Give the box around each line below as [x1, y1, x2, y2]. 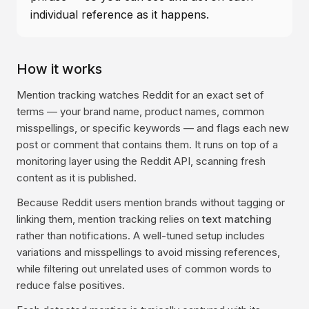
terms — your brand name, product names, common [17, 105, 264, 118]
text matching [202, 212, 272, 226]
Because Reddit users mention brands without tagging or [17, 196, 285, 209]
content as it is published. [17, 171, 137, 184]
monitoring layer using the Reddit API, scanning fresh [17, 154, 266, 168]
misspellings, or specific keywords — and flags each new [17, 121, 289, 134]
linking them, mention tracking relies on [17, 212, 202, 226]
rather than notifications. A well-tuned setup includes [17, 229, 265, 242]
